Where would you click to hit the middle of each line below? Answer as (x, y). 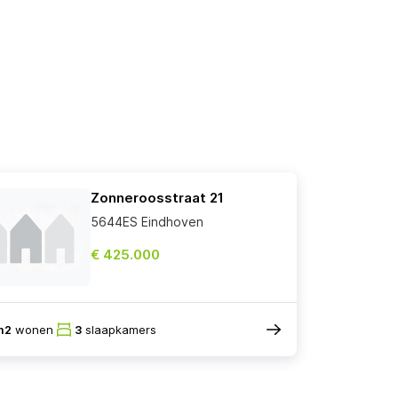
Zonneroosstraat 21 (157, 198)
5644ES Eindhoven (147, 222)
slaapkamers (119, 329)
